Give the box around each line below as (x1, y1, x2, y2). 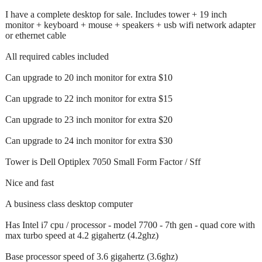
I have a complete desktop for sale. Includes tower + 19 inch (5, 9, 227, 19)
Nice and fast (5, 177, 54, 188)
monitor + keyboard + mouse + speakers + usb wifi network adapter (5, 19, 256, 30)
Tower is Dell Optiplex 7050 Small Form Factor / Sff (5, 156, 201, 167)
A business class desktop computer (5, 198, 133, 209)
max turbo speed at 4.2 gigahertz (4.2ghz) (5, 230, 158, 240)
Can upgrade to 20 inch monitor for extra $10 (5, 72, 173, 82)
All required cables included (5, 51, 109, 61)
